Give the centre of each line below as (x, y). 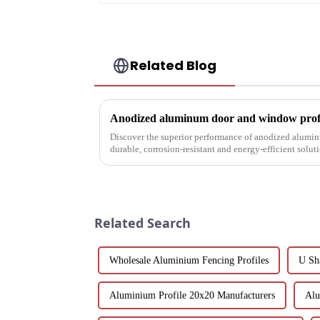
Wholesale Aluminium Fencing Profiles (189, 261)
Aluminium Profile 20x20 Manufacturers (192, 296)
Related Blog (174, 66)
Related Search (142, 223)
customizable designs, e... (159, 161)
